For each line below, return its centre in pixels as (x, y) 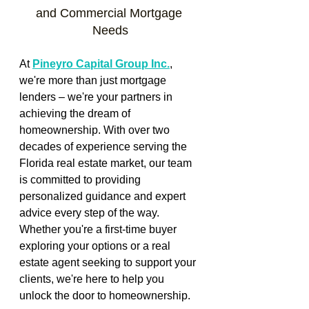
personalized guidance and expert (104, 196)
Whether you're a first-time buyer (99, 229)
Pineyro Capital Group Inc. (101, 63)
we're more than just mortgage (94, 80)
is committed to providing (81, 179)
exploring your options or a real (96, 246)
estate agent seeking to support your (109, 262)
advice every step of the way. (91, 212)
